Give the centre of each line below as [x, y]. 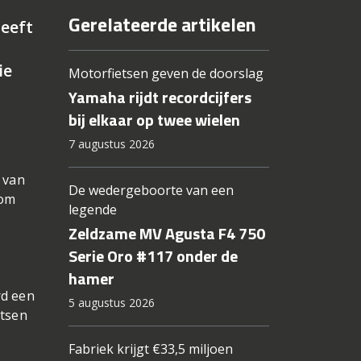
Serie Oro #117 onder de [153, 256]
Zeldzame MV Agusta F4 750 [166, 234]
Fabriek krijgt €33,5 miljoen [150, 349]
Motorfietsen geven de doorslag [166, 74]
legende [92, 210]
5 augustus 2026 [111, 303]
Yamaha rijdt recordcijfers [160, 98]
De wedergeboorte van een [151, 191]
